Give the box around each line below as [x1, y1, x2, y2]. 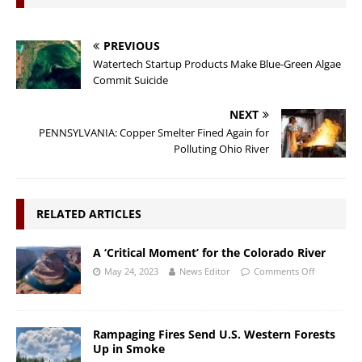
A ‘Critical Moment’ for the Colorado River [93, 244, 326, 260]
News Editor [179, 264, 230, 277]
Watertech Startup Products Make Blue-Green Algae [93, 56, 341, 71]
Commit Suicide [93, 72, 168, 87]
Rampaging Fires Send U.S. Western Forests [93, 326, 335, 342]
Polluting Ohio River [174, 141, 269, 156]
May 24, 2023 [104, 264, 158, 277]
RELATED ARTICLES [36, 205, 141, 221]
